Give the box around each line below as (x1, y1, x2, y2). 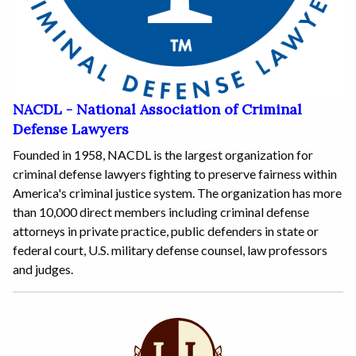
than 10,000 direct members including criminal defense (13, 204, 309, 220)
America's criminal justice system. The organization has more (13, 185, 342, 201)
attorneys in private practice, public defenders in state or (13, 223, 319, 239)
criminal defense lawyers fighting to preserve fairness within (13, 166, 337, 182)
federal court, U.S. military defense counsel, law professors (13, 242, 327, 258)
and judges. (13, 261, 73, 277)
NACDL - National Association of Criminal (13, 100, 302, 119)
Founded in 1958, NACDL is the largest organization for (13, 147, 313, 163)
